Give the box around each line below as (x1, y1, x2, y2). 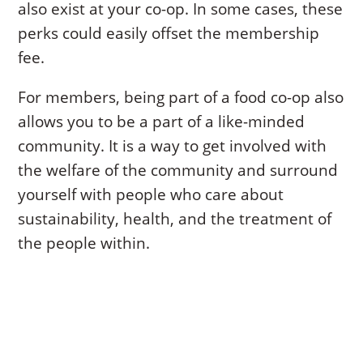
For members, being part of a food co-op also (18, 87, 344, 109)
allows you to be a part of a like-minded (18, 111, 305, 133)
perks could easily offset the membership (18, 23, 320, 45)
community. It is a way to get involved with (18, 135, 327, 157)
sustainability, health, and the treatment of (18, 208, 332, 230)
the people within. (18, 233, 151, 254)
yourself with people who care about (18, 184, 284, 206)
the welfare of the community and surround (18, 160, 339, 181)
